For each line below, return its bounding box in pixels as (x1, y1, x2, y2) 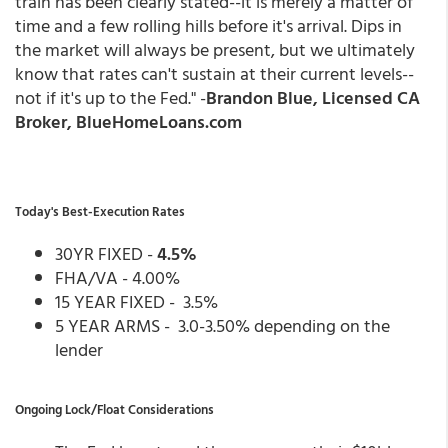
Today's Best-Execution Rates (15, 201, 185, 221)
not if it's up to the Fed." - (15, 84, 206, 111)
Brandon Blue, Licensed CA (206, 84, 420, 111)
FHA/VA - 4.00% (55, 264, 180, 291)
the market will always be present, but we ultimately (15, 36, 415, 63)
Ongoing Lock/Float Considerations (15, 399, 214, 419)
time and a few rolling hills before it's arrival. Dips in (15, 12, 402, 39)
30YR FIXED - (55, 240, 157, 267)
